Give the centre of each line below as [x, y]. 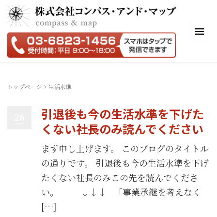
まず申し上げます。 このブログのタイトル [125, 148]
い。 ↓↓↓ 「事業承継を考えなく [121, 192]
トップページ [25, 86]
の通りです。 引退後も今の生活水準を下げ [125, 163]
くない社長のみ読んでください [122, 129]
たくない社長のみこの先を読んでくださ [120, 177]
